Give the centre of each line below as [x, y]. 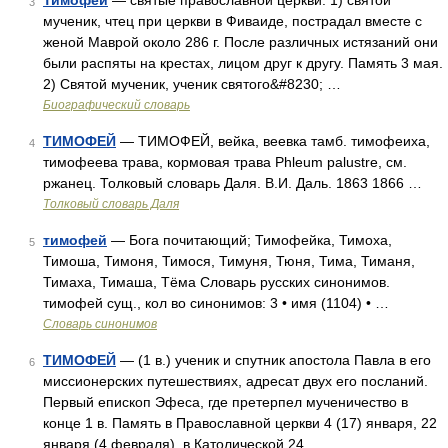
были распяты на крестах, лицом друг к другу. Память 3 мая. [243, 63]
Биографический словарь [116, 105]
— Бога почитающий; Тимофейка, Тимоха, [249, 240]
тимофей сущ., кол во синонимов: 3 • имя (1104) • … [216, 303]
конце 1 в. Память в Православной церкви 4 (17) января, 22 [240, 423]
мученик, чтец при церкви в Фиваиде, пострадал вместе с [232, 21]
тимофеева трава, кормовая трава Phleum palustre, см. [225, 162]
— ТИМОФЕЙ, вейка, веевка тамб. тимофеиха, [273, 141]
